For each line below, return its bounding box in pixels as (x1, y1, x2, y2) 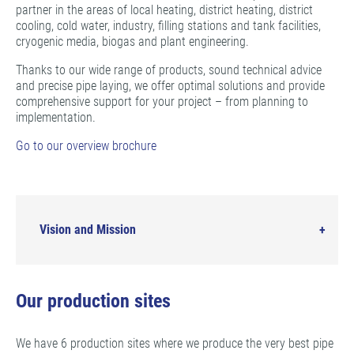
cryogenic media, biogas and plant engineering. (16, 34, 249, 49)
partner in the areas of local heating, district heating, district (16, 2, 313, 17)
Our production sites (16, 290, 171, 312)
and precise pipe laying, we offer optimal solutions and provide (16, 78, 325, 93)
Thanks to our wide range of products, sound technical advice (16, 62, 322, 77)
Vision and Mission (40, 222, 136, 237)
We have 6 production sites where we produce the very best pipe (16, 336, 333, 351)
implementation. (16, 110, 96, 125)
